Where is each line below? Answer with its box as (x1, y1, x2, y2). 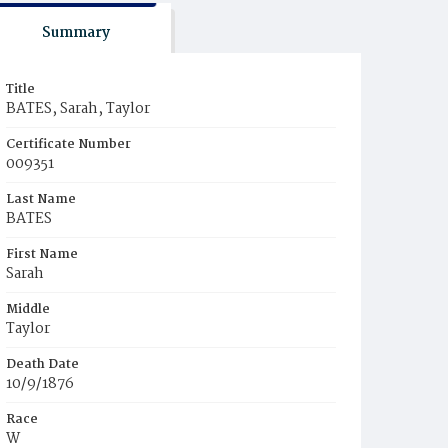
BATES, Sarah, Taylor (6, 97, 150, 121)
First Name (6, 244, 78, 265)
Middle (6, 299, 50, 320)
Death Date (6, 354, 79, 375)
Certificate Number (6, 134, 131, 155)
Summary (41, 21, 110, 45)
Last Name (6, 189, 76, 210)
